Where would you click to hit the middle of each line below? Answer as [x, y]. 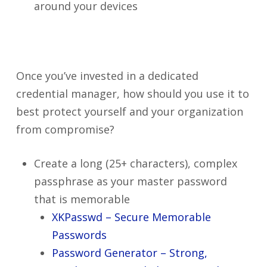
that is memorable [82, 199]
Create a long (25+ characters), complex [135, 163]
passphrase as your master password [130, 181]
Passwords [79, 235]
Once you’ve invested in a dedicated [107, 76]
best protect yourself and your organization [129, 111]
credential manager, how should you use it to [132, 94]
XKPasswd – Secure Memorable [131, 217]
